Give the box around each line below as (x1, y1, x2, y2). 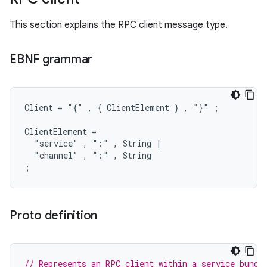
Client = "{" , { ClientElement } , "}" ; (24, 101, 219, 113)
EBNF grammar (10, 51, 92, 67)
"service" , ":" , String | (24, 137, 162, 149)
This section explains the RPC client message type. (10, 18, 228, 31)
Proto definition (10, 207, 97, 223)
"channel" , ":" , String (24, 149, 151, 161)
